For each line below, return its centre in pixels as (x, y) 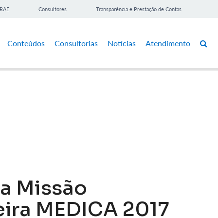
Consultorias (76, 43)
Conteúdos (26, 43)
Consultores (53, 9)
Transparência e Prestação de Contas (139, 9)
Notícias (122, 43)
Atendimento (168, 43)
